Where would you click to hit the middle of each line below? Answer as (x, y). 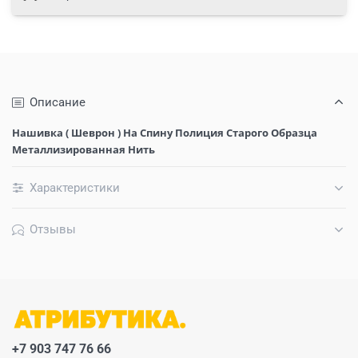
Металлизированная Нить (84, 149)
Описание (58, 102)
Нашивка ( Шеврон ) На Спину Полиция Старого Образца (165, 132)
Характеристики (75, 187)
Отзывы (53, 229)
